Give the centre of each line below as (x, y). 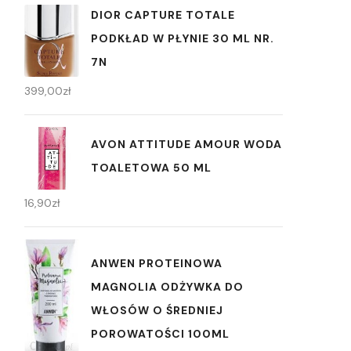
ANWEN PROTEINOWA (157, 263)
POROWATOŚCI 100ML (160, 333)
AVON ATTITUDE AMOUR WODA (186, 145)
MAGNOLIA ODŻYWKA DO (167, 286)
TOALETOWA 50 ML (151, 168)
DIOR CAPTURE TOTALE (163, 15)
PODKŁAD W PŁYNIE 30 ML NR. (183, 39)
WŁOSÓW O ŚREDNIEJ (157, 310)
